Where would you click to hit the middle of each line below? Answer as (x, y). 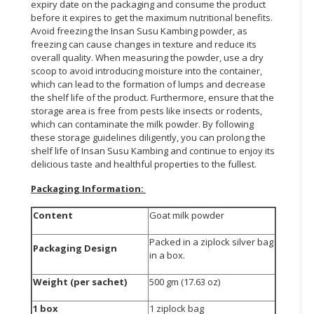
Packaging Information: (88, 188)
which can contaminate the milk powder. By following (142, 124)
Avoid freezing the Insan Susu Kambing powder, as (139, 30)
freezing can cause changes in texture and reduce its (144, 44)
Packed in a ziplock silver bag (211, 241)
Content (53, 215)
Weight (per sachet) (80, 281)
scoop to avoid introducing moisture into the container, (146, 70)
